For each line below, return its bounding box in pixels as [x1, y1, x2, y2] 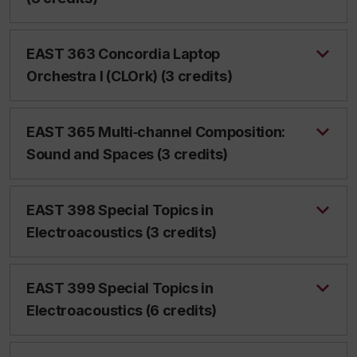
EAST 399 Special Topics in [26, 280, 214, 296]
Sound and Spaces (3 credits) [26, 146, 229, 163]
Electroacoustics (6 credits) [26, 302, 218, 319]
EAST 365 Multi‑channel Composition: [26, 124, 285, 140]
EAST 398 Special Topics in [26, 202, 214, 218]
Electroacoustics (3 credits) [26, 224, 218, 241]
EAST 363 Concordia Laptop [26, 45, 221, 62]
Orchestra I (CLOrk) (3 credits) [26, 68, 233, 84]
